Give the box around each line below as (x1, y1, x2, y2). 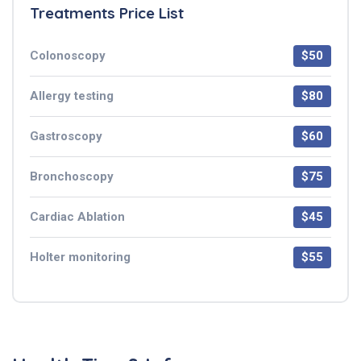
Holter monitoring (30, 249, 131, 264)
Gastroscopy (30, 128, 102, 143)
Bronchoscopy (30, 168, 114, 184)
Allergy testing (30, 88, 114, 103)
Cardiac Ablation (30, 209, 125, 224)
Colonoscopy (30, 48, 106, 63)
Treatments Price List (30, 2, 184, 23)
